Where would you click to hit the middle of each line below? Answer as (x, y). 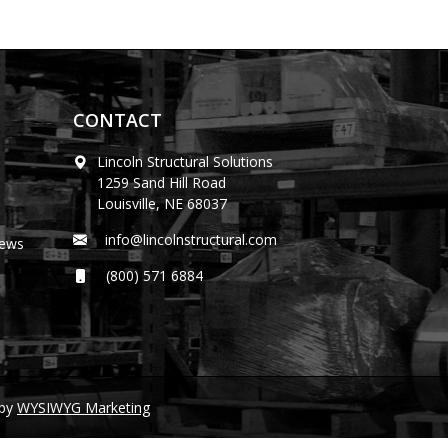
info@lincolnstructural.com (187, 239)
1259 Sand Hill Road (161, 182)
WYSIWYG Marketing (83, 407)
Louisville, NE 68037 (162, 203)
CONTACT (117, 120)
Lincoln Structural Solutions (185, 161)
